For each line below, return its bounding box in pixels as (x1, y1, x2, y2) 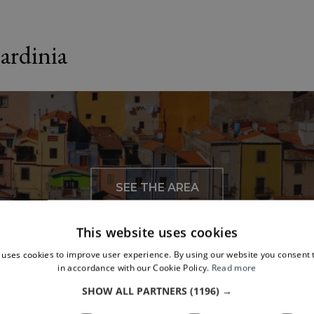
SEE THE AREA (115, 180, 199, 194)
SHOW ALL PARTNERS (82, 284, 187, 298)
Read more (211, 261, 257, 274)
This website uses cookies (76, 224, 238, 241)
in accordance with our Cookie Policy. (57, 261, 210, 274)
